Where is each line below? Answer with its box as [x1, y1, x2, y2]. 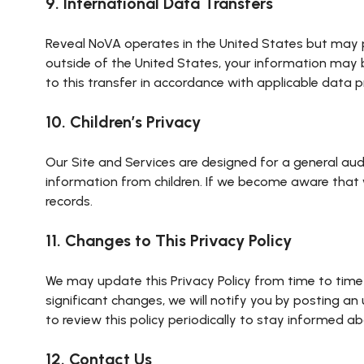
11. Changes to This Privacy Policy [45, 231, 292, 250]
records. [45, 193, 93, 209]
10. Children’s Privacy [45, 112, 201, 132]
